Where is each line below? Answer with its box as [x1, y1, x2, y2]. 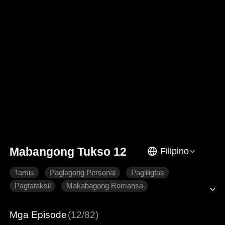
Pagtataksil [14, 182, 51, 190]
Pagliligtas [131, 168, 164, 177]
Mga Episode [10, 209, 67, 220]
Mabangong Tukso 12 [10, 145, 127, 158]
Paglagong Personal [49, 168, 116, 177]
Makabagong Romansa [66, 182, 143, 190]
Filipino [160, 146, 189, 156]
